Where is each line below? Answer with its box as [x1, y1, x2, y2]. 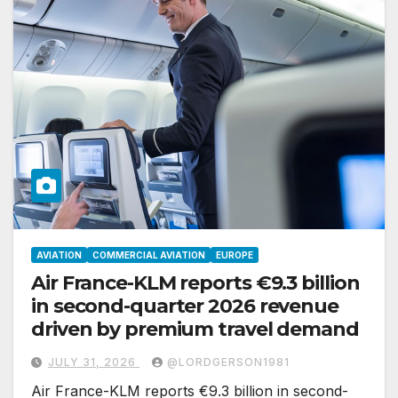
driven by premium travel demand [31, 317, 359, 342]
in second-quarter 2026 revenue [31, 294, 338, 319]
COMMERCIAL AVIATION [92, 250, 205, 261]
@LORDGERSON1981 [167, 355, 290, 370]
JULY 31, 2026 [48, 355, 139, 370]
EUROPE [216, 250, 253, 261]
